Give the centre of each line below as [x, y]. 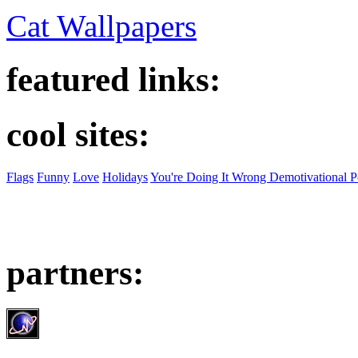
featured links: [113, 80]
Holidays [125, 177]
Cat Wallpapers [101, 26]
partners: [75, 272]
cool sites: [78, 135]
